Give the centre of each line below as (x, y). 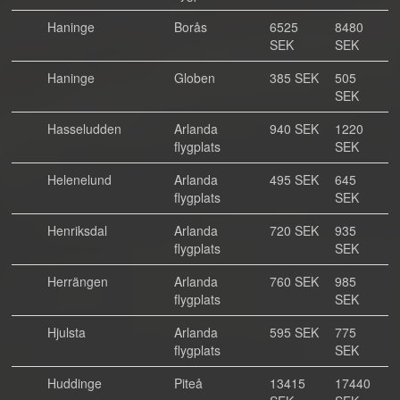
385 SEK (294, 78)
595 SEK (294, 332)
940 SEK (294, 129)
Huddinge (75, 383)
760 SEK (294, 281)
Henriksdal (77, 230)
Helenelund (79, 179)
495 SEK (294, 179)
